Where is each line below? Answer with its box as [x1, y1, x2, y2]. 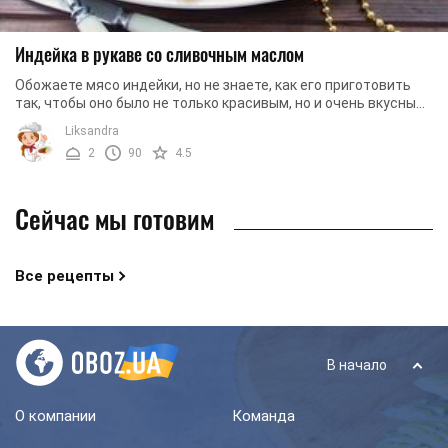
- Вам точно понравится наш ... [15, 112, 217, 129]
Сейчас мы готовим [15, 198, 214, 238]
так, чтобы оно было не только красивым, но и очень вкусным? [15, 94, 433, 111]
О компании [15, 406, 96, 425]
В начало [327, 357, 387, 374]
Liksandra [65, 123, 119, 138]
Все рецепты [15, 266, 114, 285]
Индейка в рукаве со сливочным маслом [15, 40, 304, 67]
